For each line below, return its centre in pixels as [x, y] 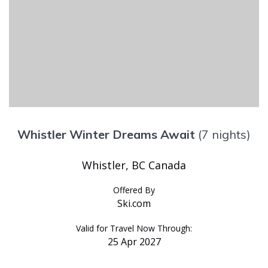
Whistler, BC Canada [134, 165]
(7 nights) [224, 134]
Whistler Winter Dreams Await [106, 134]
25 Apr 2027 [134, 241]
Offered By [134, 190]
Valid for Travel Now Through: [134, 228]
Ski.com [134, 203]
